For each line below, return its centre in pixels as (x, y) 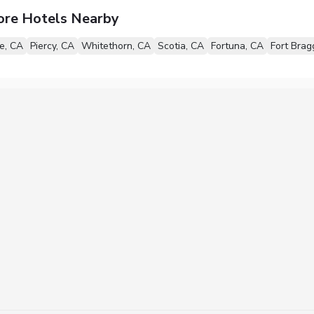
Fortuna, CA (237, 46)
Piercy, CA (52, 46)
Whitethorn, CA (116, 46)
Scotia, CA (180, 46)
